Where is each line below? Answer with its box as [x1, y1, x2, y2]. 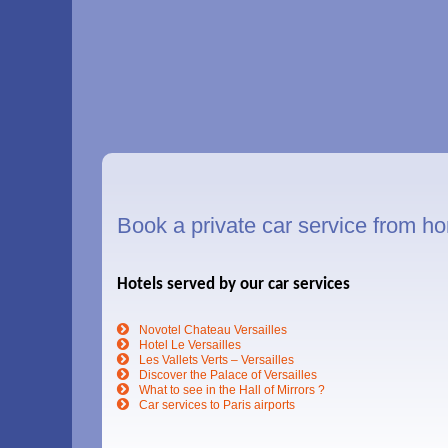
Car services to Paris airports [139, 398, 295, 412]
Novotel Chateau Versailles [139, 323, 287, 337]
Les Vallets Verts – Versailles [139, 353, 294, 367]
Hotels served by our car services [117, 276, 350, 293]
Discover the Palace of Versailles [139, 368, 317, 382]
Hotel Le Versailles [139, 338, 241, 352]
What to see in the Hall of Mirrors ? [139, 383, 325, 397]
